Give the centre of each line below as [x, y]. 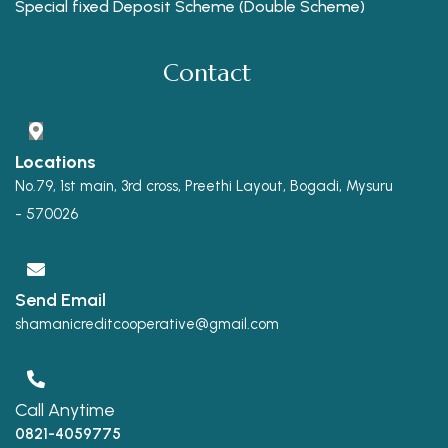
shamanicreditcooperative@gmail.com [147, 324]
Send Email [60, 300]
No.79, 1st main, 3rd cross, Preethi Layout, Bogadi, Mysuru [204, 186]
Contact [206, 73]
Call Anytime [65, 410]
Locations [55, 162]
